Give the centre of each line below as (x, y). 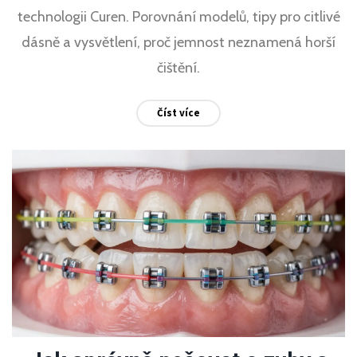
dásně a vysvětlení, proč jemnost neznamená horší (178, 43)
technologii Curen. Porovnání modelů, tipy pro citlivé (178, 17)
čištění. (178, 68)
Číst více (178, 113)
